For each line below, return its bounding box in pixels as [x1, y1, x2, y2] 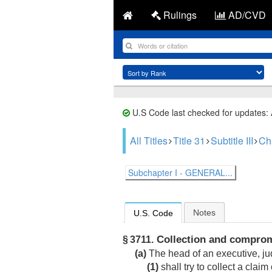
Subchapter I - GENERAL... [128, 166, 233, 178]
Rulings [161, 8, 197, 22]
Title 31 [173, 134, 205, 148]
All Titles [130, 134, 168, 148]
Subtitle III [211, 134, 253, 148]
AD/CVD [226, 8, 266, 22]
